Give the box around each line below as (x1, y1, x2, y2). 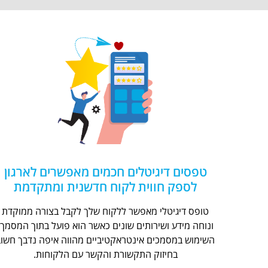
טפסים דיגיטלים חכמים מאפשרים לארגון (4, 163, 207, 181)
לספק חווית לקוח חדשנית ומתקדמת (14, 178, 197, 196)
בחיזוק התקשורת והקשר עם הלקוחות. (33, 248, 178, 261)
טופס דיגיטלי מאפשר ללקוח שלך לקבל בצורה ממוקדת (2, 205, 209, 218)
